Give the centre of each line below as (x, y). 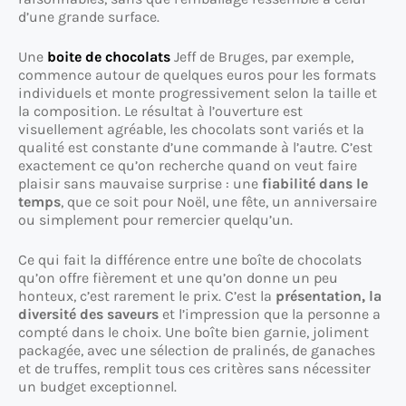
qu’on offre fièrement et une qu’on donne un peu (178, 278)
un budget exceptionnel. (97, 387)
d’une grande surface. (89, 17)
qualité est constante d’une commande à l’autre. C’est (195, 148)
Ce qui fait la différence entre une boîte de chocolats (190, 260)
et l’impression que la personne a (270, 314)
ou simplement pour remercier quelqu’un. (155, 220)
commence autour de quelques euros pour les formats (197, 75)
